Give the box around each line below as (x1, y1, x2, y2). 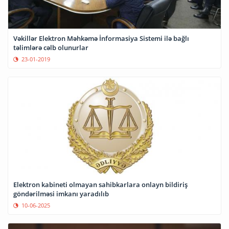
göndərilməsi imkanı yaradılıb (13, 189, 109, 198)
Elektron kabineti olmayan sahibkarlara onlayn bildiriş (13, 179, 188, 189)
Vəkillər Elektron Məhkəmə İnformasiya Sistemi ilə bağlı (13, 34, 189, 43)
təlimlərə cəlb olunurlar (13, 43, 88, 53)
